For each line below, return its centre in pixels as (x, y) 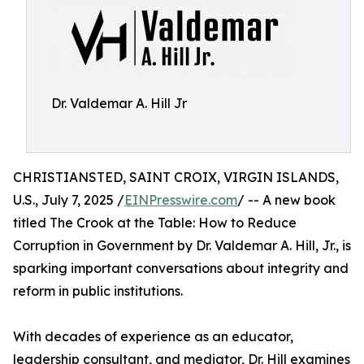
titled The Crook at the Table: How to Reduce (155, 223)
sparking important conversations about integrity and (181, 268)
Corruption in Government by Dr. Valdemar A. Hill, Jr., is (182, 245)
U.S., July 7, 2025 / (69, 200)
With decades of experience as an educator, (153, 336)
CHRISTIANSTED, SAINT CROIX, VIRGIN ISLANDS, (176, 177)
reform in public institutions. (98, 291)
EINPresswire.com (181, 200)
